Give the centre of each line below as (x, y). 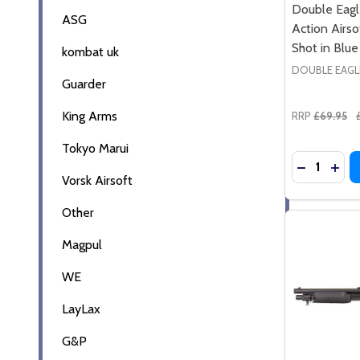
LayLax (81, 309)
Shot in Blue (325, 47)
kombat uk (90, 51)
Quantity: (317, 160)
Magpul (82, 244)
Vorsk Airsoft (97, 180)
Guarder (84, 84)
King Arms (90, 116)
